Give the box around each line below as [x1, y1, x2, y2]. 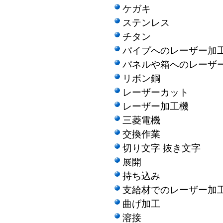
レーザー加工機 [122, 101, 189, 111]
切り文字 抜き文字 [122, 143, 201, 153]
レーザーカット [122, 87, 189, 98]
